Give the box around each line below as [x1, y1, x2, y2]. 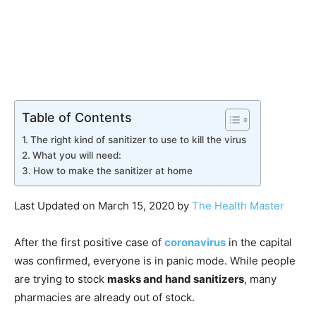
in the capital [226, 235, 292, 249]
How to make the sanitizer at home [32, 164, 193, 176]
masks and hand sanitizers [107, 272, 244, 286]
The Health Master [192, 198, 284, 212]
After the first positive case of [14, 235, 164, 249]
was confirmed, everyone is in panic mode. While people [14, 253, 296, 267]
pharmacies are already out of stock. [14, 290, 195, 304]
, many [244, 272, 276, 286]
